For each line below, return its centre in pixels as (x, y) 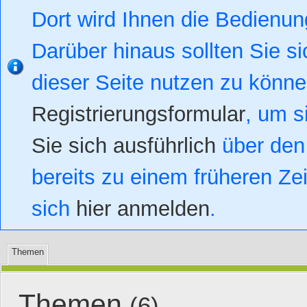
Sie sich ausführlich (124, 146)
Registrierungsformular (138, 114)
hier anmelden (143, 209)
